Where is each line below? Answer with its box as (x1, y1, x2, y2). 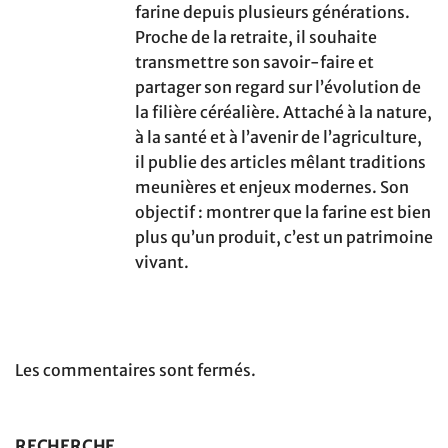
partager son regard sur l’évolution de (135, 76, 421, 97)
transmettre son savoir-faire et (135, 51, 374, 72)
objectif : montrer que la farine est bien (135, 201, 431, 222)
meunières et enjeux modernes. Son (135, 176, 409, 197)
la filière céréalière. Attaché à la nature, (135, 101, 432, 122)
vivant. (135, 251, 189, 272)
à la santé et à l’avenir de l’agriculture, (135, 126, 422, 147)
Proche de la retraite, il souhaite (135, 26, 377, 47)
